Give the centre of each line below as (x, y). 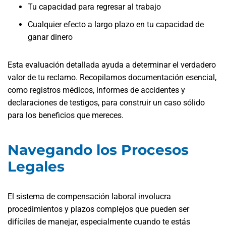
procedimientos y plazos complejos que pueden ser (98, 209)
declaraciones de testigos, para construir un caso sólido (106, 103)
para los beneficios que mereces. (66, 115)
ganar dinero (50, 37)
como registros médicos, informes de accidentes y (96, 90)
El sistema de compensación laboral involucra (89, 196)
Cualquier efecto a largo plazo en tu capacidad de (116, 24)
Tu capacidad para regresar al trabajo (94, 7)
